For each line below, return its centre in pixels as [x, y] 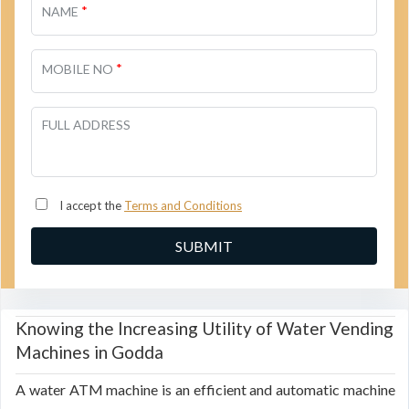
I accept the [90, 205]
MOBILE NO [79, 69]
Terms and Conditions [183, 205]
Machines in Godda [89, 352]
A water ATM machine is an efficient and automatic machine [205, 389]
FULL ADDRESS [86, 125]
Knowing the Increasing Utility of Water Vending [204, 328]
